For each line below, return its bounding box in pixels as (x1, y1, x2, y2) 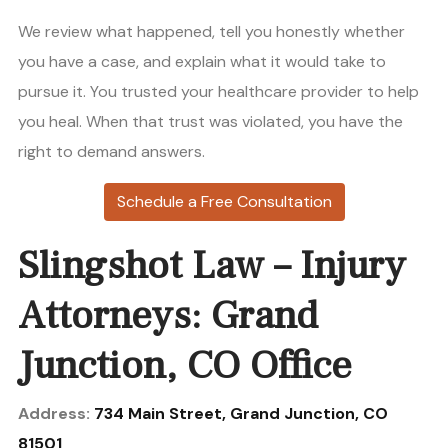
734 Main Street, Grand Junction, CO (94, 403, 388, 425)
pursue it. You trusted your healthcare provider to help (18, 81, 419, 103)
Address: (18, 403, 94, 425)
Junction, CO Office (18, 340, 352, 392)
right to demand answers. (18, 141, 205, 163)
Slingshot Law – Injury (18, 240, 406, 292)
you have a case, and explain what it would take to (18, 51, 386, 73)
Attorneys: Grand (18, 290, 318, 342)
